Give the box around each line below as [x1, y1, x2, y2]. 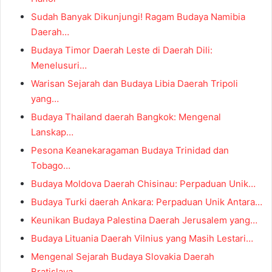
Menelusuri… [31, 59, 87, 72]
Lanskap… [31, 126, 73, 138]
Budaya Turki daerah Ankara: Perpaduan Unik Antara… [31, 196, 262, 208]
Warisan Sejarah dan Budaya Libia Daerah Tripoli [31, 78, 238, 90]
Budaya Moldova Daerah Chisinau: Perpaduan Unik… [31, 178, 256, 190]
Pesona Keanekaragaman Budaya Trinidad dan [31, 144, 229, 157]
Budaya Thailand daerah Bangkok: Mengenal [31, 111, 221, 123]
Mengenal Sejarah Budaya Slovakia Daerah [31, 251, 214, 263]
